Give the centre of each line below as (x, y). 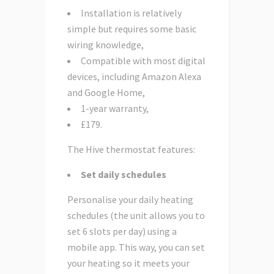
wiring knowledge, (106, 45)
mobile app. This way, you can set (136, 247)
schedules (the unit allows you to (136, 216)
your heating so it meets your (128, 263)
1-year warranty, (115, 109)
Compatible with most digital (143, 61)
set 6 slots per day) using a (122, 231)
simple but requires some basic (132, 29)
